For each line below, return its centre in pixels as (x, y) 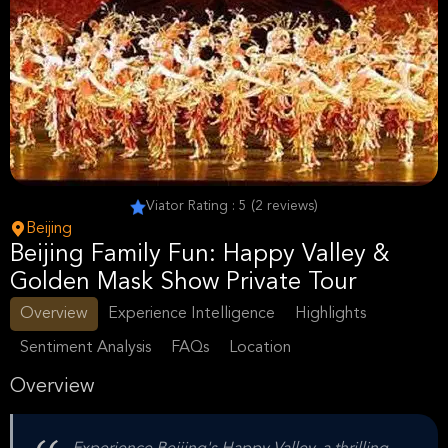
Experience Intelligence (191, 314)
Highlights (330, 314)
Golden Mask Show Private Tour (183, 283)
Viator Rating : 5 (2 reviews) (232, 206)
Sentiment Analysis (85, 348)
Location (260, 348)
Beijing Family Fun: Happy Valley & (200, 255)
